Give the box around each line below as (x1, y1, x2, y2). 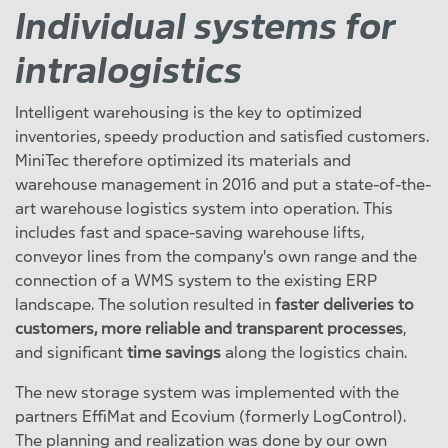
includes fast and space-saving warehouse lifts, (15, 223, 364, 241)
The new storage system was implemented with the (15, 383, 399, 401)
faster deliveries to (275, 295, 414, 313)
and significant (15, 343, 123, 361)
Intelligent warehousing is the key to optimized (15, 103, 362, 121)
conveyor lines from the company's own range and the (15, 247, 417, 265)
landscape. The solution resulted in (15, 295, 275, 313)
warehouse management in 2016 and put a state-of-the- (15, 175, 431, 193)
